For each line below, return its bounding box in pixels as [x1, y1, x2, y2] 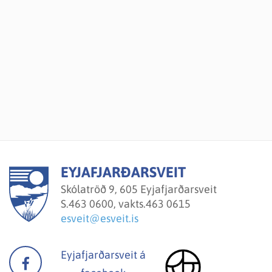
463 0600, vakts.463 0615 [69, 197, 191, 210]
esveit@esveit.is [61, 211, 138, 225]
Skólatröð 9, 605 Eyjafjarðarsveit [61, 182, 217, 195]
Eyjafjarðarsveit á [61, 248, 146, 261]
